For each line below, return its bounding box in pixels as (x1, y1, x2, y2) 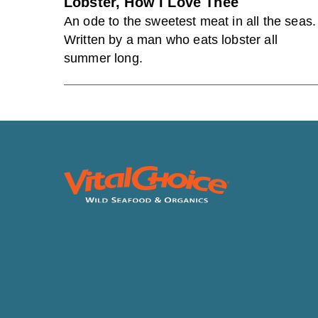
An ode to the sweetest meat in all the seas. (64, 14, 317, 28)
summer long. (64, 51, 143, 65)
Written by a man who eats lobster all (64, 33, 278, 47)
